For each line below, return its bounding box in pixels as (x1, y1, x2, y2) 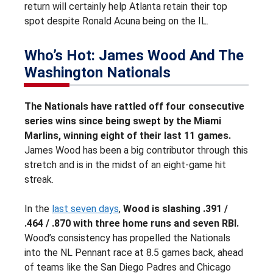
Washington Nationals (24, 63, 171, 81)
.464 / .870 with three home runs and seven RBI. (24, 217, 239, 229)
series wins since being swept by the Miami (24, 115, 221, 127)
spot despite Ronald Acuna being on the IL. (24, 15, 208, 27)
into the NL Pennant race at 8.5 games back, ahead (24, 246, 243, 258)
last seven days (52, 202, 119, 214)
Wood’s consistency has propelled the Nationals (24, 232, 230, 244)
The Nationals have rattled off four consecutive (24, 100, 244, 112)
